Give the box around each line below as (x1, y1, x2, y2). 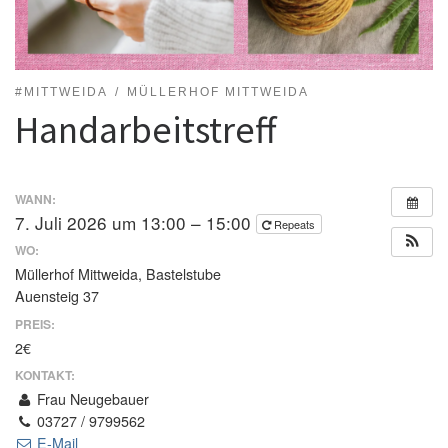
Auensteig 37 (15, 286, 99, 307)
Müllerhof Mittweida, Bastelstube (15, 264, 221, 285)
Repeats (274, 215, 318, 232)
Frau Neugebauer (33, 389, 150, 410)
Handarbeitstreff (15, 105, 277, 153)
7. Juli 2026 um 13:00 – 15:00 (15, 209, 256, 235)
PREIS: (15, 314, 55, 333)
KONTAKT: (15, 366, 75, 385)
